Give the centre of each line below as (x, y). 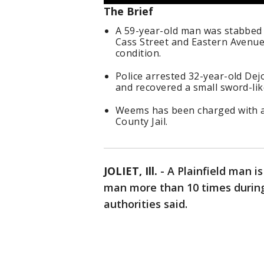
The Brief (128, 11)
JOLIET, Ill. (131, 171)
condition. (138, 53)
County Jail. (142, 122)
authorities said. (146, 204)
